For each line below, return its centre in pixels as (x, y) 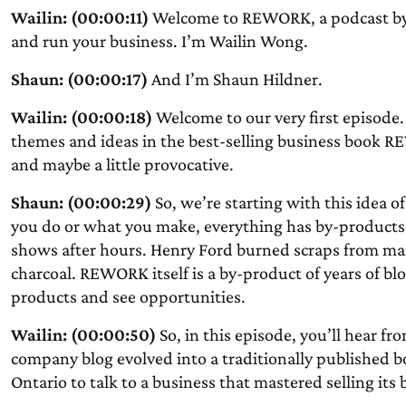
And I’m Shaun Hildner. (235, 79)
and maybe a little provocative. (122, 164)
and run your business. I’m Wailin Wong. (159, 41)
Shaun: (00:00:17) (79, 79)
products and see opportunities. (128, 296)
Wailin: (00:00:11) (79, 17)
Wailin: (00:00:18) (81, 117)
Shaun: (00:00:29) (81, 202)
